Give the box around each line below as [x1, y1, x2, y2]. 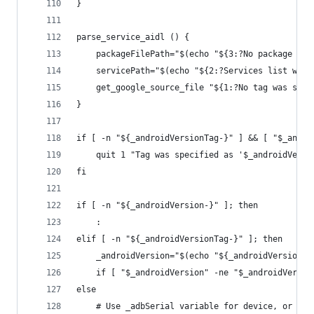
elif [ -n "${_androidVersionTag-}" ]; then [76, 234, 282, 244]
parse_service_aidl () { [76, 32, 189, 42]
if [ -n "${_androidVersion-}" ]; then [76, 200, 258, 210]
